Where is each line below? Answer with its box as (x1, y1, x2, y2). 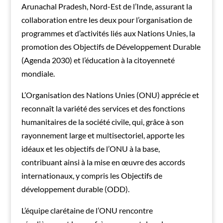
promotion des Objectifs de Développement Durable (21, 42, 201, 52)
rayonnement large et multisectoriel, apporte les (21, 130, 185, 140)
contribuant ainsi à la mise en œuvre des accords (21, 157, 185, 167)
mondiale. (21, 69, 55, 79)
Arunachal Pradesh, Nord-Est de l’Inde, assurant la (21, 1, 192, 11)
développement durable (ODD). (21, 184, 129, 194)
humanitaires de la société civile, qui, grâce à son (21, 117, 184, 127)
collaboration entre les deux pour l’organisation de (21, 15, 192, 25)
